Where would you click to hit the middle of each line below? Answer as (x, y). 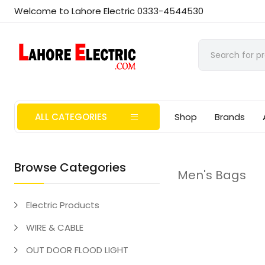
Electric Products (63, 205)
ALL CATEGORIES (71, 117)
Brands (230, 117)
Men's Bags (212, 175)
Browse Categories (70, 167)
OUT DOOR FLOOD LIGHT (77, 250)
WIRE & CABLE (55, 227)
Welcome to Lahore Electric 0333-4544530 (109, 11)
